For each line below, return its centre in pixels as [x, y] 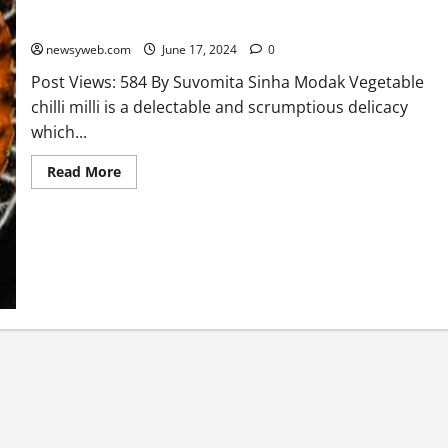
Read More [83, 171]
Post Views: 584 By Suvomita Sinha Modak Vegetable [227, 81]
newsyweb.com [88, 49]
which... [58, 131]
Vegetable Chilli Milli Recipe [123, 23]
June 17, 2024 [199, 49]
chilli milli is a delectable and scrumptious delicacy [219, 106]
